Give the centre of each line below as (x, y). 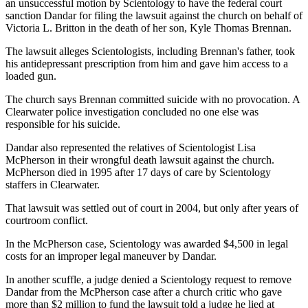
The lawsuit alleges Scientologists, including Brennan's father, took (150, 52)
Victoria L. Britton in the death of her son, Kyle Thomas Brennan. (148, 28)
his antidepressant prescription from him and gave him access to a (147, 64)
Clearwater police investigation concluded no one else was (132, 112)
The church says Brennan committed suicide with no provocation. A (153, 100)
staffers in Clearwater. (53, 185)
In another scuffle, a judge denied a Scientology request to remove (148, 280)
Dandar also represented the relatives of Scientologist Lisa (131, 148)
